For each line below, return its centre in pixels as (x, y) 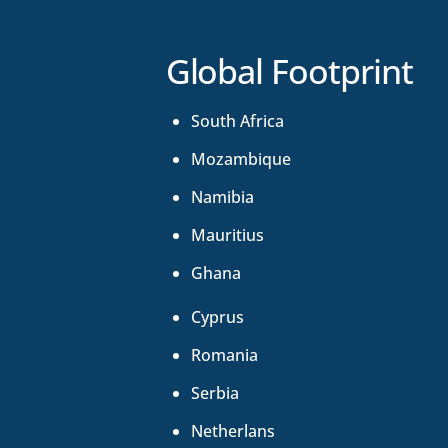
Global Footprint (289, 71)
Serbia (215, 393)
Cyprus (218, 317)
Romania (225, 355)
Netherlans (233, 431)
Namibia (223, 197)
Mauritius (228, 235)
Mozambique (241, 159)
